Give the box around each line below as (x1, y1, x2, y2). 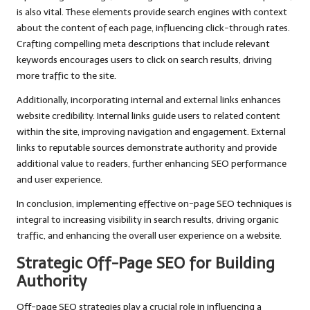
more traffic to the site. (17, 70, 116, 82)
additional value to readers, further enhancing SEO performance (17, 158, 286, 170)
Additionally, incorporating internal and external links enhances (17, 94, 281, 107)
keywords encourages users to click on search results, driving (17, 54, 272, 66)
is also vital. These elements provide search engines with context (17, 6, 287, 19)
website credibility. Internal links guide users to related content (17, 110, 280, 122)
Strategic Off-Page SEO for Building (17, 254, 275, 273)
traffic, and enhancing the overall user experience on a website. (17, 230, 282, 242)
